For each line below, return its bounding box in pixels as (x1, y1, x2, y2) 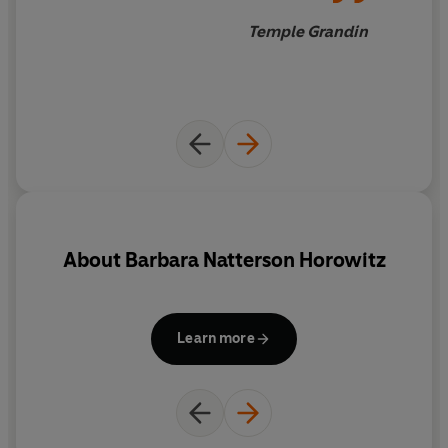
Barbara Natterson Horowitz (124, 247, 386, 272)
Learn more (177, 330, 255, 348)
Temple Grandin (248, 21, 368, 41)
